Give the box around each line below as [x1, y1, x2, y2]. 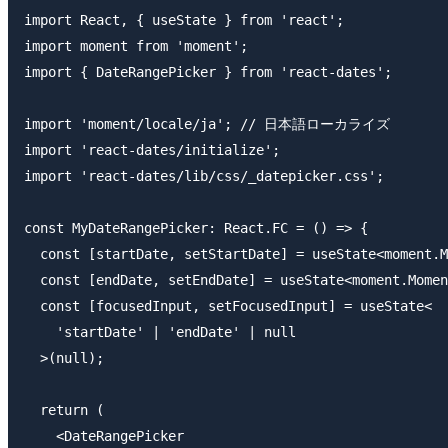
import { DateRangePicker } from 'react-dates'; [24, 64, 392, 81]
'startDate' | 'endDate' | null [24, 324, 296, 341]
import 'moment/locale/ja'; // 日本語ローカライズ [24, 116, 390, 133]
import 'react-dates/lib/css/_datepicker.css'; [24, 168, 384, 185]
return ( [24, 402, 104, 419]
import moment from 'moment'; [24, 38, 248, 55]
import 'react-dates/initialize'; [24, 142, 280, 159]
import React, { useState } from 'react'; [24, 12, 344, 29]
